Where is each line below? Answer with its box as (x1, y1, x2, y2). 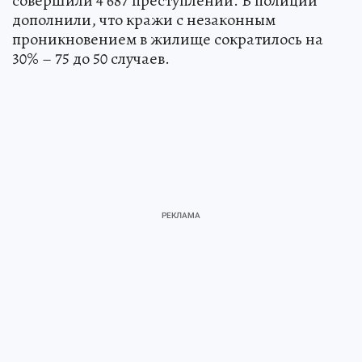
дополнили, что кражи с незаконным (12, 9, 276, 32)
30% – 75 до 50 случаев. (12, 48, 170, 70)
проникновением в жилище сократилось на (12, 28, 323, 51)
